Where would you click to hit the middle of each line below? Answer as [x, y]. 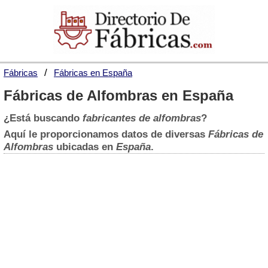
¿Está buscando [43, 118]
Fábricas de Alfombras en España [118, 96]
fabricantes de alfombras [142, 118]
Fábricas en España [93, 73]
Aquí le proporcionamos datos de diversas [106, 135]
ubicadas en [85, 147]
